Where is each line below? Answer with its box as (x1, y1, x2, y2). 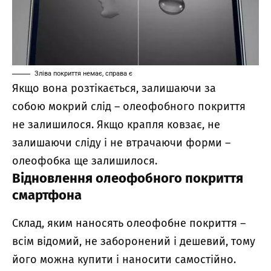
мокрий (48, 100, 91, 114)
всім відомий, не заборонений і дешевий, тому (12, 235, 255, 249)
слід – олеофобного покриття (91, 100, 246, 114)
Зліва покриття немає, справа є (34, 70, 132, 78)
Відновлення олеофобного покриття (12, 170, 243, 187)
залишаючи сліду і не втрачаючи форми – (12, 136, 230, 150)
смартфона (12, 187, 82, 204)
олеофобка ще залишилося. (12, 154, 157, 168)
